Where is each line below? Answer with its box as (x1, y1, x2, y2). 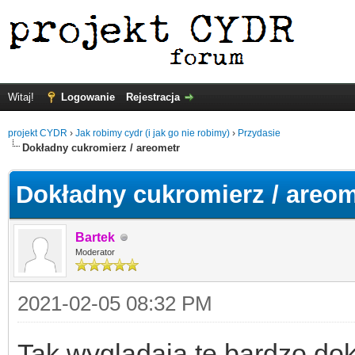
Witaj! (8, 91, 37, 103)
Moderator (75, 247, 115, 257)
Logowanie (61, 91, 115, 103)
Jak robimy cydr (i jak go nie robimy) (75, 128, 230, 139)
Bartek (75, 231, 115, 244)
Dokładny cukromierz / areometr (22, 142, 180, 154)
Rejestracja (126, 91, 180, 103)
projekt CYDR (8, 128, 67, 139)
